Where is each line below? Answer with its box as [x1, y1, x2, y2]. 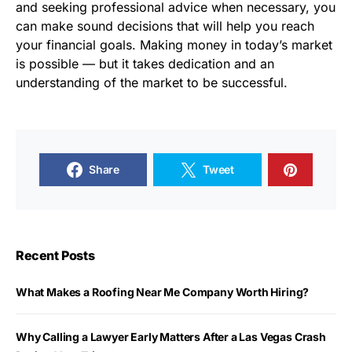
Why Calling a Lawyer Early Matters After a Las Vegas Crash [16, 330, 326, 344]
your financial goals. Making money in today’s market [16, 37, 332, 53]
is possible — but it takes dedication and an [16, 56, 274, 72]
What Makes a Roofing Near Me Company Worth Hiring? [16, 285, 310, 299]
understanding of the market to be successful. [16, 75, 288, 91]
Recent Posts [16, 247, 95, 264]
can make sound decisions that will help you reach [16, 18, 314, 35]
